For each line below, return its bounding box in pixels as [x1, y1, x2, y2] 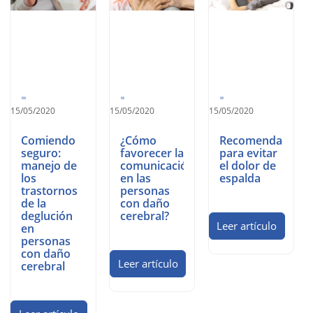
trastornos [21, 183, 78, 199]
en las [120, 170, 152, 187]
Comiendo [21, 133, 76, 149]
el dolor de [219, 158, 276, 174]
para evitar [219, 145, 277, 161]
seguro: [21, 145, 61, 161]
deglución [21, 208, 73, 224]
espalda [219, 170, 261, 187]
